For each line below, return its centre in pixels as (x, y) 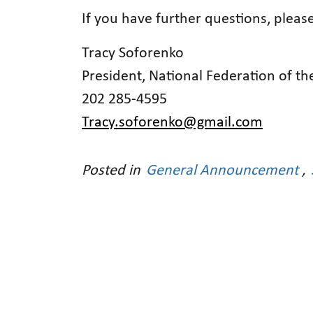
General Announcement (222, 170)
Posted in (113, 170)
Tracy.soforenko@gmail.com (172, 122)
